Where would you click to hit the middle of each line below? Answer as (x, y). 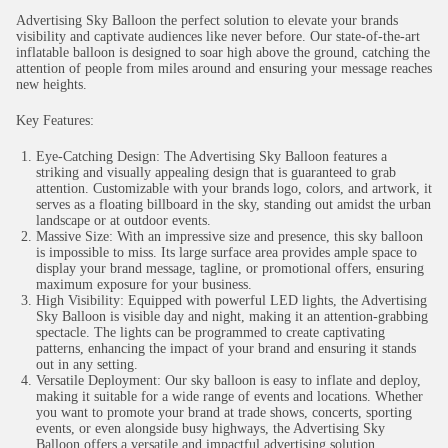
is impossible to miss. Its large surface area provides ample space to (226, 252)
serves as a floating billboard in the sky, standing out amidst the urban (233, 204)
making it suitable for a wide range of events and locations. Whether (229, 396)
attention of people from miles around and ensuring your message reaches (224, 68)
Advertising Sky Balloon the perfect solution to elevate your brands (207, 20)
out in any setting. (87, 364)
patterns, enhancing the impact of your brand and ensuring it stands (226, 348)
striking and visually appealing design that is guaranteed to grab (216, 172)
